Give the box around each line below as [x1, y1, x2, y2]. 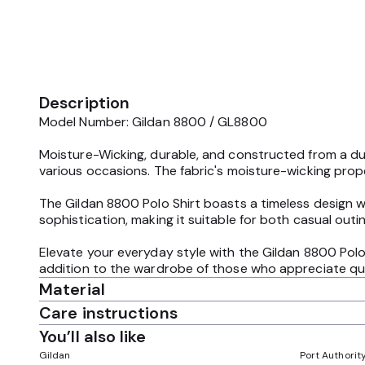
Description [39, 92, 130, 113]
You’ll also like [39, 326, 147, 347]
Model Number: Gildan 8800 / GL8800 [39, 113, 267, 130]
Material [39, 279, 105, 300]
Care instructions [39, 302, 178, 323]
